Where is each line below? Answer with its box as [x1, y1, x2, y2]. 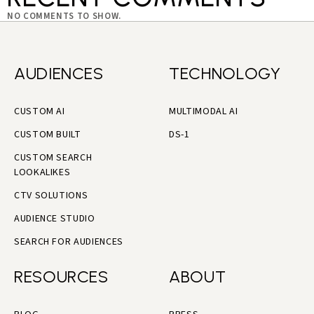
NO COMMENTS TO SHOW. [7, 10, 121, 23]
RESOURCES [14, 266, 109, 287]
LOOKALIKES [14, 165, 71, 180]
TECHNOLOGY [169, 63, 281, 84]
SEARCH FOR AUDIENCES [14, 235, 123, 250]
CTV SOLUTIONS [14, 189, 88, 203]
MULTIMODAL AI [169, 104, 238, 119]
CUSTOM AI [14, 104, 65, 119]
